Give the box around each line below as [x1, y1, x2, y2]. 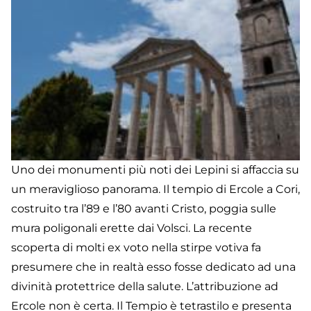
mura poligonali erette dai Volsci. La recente [11, 221, 252, 235]
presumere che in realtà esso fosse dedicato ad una [11, 260, 296, 274]
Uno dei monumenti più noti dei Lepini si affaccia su [11, 163, 299, 177]
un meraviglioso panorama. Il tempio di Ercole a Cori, [11, 183, 300, 196]
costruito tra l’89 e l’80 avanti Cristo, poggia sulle [11, 202, 276, 216]
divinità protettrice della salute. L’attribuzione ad [11, 280, 278, 294]
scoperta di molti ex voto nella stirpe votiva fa [11, 241, 261, 255]
